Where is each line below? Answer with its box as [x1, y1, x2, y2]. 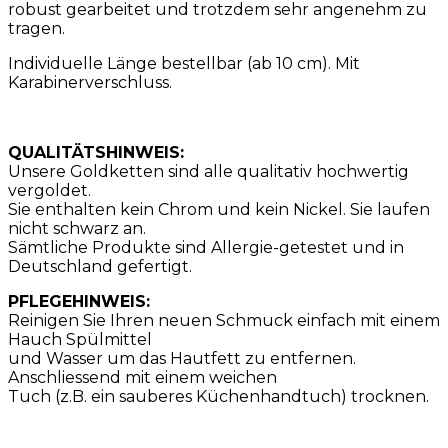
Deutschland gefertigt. [8, 257, 192, 277]
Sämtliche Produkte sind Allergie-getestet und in [8, 238, 404, 258]
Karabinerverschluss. [8, 73, 172, 93]
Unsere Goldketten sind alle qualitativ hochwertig [8, 162, 409, 182]
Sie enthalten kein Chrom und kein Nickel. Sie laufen [8, 200, 430, 220]
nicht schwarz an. [8, 219, 146, 239]
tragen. [8, 19, 65, 39]
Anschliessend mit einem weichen [8, 368, 277, 388]
